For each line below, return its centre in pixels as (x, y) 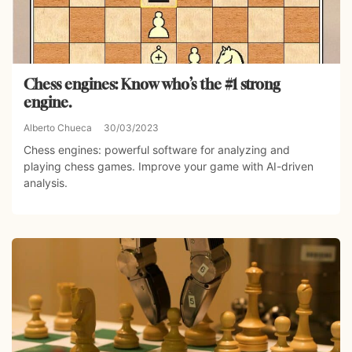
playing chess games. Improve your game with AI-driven (169, 167)
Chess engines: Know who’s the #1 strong (152, 84)
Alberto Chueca (58, 128)
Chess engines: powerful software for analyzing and (157, 150)
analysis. (46, 183)
